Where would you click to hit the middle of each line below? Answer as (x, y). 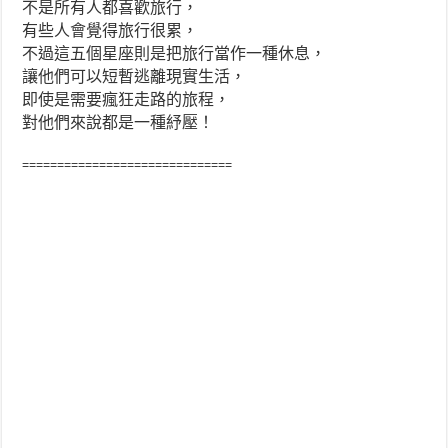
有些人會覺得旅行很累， (110, 30)
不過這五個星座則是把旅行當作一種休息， (174, 53)
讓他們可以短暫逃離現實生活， (134, 76)
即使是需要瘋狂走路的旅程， (126, 99)
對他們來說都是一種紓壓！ (118, 122)
